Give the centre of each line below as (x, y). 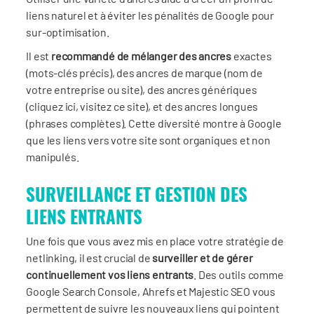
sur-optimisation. (68, 32)
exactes (252, 55)
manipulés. (53, 156)
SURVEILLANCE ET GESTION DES (137, 193)
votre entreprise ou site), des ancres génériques (142, 89)
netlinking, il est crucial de (89, 257)
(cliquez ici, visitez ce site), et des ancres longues (142, 106)
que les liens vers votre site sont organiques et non (148, 139)
